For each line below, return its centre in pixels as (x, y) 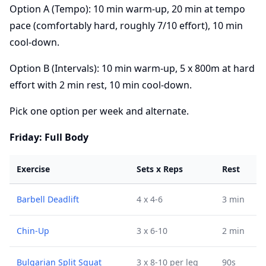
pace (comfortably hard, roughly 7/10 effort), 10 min (126, 26)
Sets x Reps (160, 169)
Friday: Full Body (49, 137)
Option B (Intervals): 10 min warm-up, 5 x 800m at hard (132, 68)
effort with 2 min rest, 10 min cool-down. (101, 85)
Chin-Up (33, 231)
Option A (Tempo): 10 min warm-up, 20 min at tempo (127, 9)
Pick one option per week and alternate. (99, 111)
